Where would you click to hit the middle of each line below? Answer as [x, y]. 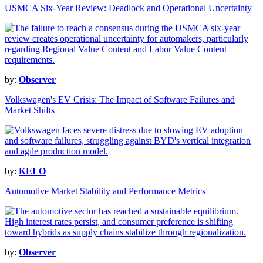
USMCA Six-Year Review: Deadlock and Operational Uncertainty [128, 8]
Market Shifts [30, 110]
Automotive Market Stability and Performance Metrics [105, 191]
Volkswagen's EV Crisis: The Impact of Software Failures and [120, 100]
